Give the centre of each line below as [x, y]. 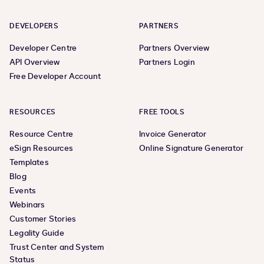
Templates [29, 162]
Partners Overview [174, 48]
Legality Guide [37, 233]
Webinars [27, 204]
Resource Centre [41, 134]
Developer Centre [43, 48]
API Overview [35, 62]
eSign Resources [41, 148]
